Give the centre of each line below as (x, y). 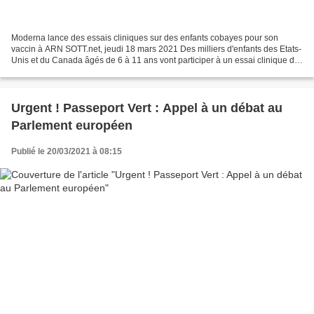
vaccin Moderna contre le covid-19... (80, 72)
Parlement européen (72, 126)
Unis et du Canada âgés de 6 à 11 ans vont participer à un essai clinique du (155, 61)
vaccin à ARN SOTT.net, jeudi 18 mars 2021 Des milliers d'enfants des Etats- (156, 49)
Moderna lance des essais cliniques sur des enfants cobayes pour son (145, 38)
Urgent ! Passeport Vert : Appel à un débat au (147, 108)
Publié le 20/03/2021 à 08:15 (67, 152)
